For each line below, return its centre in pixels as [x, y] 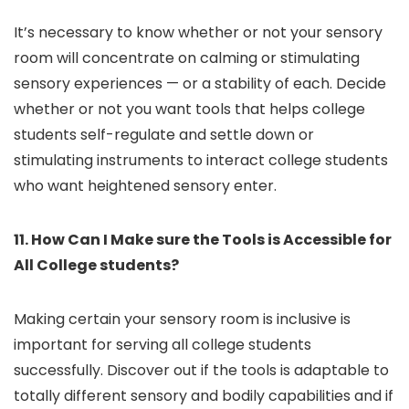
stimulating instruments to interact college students [201, 160]
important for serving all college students [163, 345]
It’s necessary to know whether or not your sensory [198, 32]
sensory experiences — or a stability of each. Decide [200, 84]
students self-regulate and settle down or [164, 135]
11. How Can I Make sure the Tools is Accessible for [203, 240]
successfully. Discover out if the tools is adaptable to [201, 370]
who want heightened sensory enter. [147, 186]
